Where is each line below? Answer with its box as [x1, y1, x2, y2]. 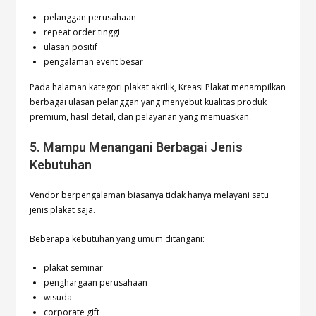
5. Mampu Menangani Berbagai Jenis [30, 140, 243, 155]
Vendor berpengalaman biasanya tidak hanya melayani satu [30, 189, 269, 202]
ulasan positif [44, 41, 98, 54]
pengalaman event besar [44, 56, 144, 68]
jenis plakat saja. [30, 204, 96, 217]
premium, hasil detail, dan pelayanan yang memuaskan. [30, 111, 252, 123]
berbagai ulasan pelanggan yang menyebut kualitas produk [30, 96, 267, 109]
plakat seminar [44, 262, 104, 274]
